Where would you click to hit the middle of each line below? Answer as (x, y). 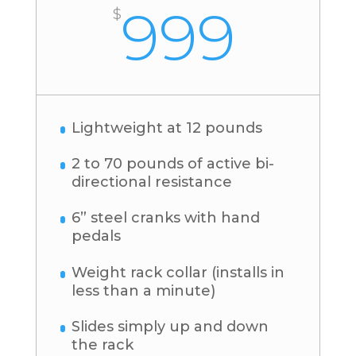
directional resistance (151, 182)
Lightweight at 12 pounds (166, 128)
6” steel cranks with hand (165, 218)
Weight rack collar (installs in (178, 272)
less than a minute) (143, 290)
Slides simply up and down (170, 327)
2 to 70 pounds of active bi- (172, 164)
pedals (96, 236)
